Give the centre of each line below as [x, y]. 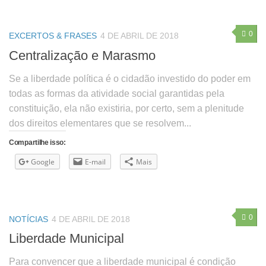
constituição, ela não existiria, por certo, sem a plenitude [126, 108]
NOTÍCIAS [28, 219]
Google [43, 161]
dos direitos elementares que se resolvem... [100, 123]
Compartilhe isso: [37, 142]
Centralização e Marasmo [82, 55]
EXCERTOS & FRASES [53, 36]
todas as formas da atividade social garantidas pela [117, 93]
